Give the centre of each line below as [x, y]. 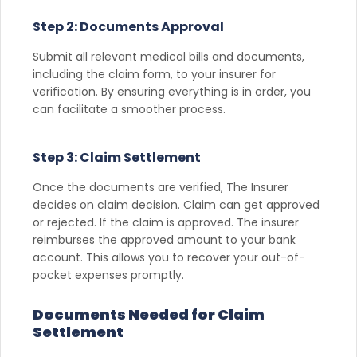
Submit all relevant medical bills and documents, [169, 56]
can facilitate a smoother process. [129, 109]
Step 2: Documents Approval [128, 26]
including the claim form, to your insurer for [154, 74]
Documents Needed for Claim [149, 314]
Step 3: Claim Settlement [117, 157]
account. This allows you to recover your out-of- [169, 257]
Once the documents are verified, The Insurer [161, 187]
